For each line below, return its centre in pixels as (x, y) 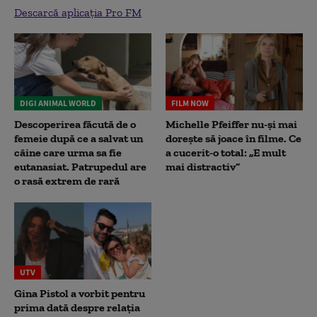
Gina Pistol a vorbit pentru (80, 294)
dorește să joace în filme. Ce (234, 139)
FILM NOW (190, 103)
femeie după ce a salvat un (79, 139)
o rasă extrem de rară (67, 181)
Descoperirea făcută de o (75, 125)
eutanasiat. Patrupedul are (80, 167)
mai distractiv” (203, 167)
